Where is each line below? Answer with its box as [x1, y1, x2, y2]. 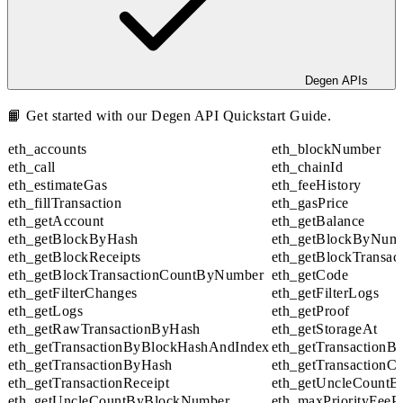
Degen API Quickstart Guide [151, 107, 327, 123]
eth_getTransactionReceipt [8, 374, 169, 390]
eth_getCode [272, 266, 349, 282]
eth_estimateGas [8, 176, 108, 193]
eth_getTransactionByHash [8, 356, 173, 372]
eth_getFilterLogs [272, 284, 380, 300]
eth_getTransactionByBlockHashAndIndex [8, 338, 270, 354]
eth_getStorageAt [272, 320, 378, 336]
